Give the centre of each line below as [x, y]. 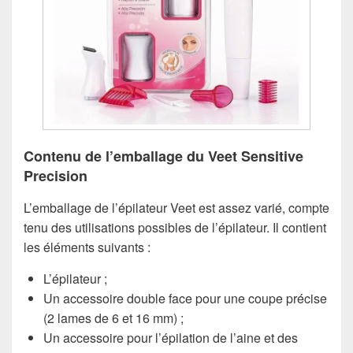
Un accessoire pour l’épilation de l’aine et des [171, 337]
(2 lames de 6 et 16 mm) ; [113, 318]
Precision [56, 176]
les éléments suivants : [87, 247]
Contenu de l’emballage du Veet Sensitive [163, 156]
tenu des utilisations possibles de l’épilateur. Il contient [175, 227]
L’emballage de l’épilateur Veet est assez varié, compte [176, 207]
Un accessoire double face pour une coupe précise [185, 298]
